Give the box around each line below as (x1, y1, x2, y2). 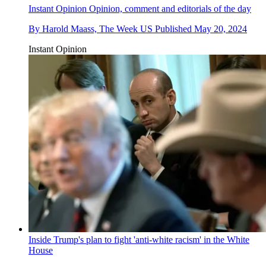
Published (155, 24, 194, 34)
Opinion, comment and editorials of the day (87, 4, 251, 14)
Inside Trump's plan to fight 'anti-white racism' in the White (28, 234, 249, 245)
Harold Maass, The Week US (42, 24, 153, 34)
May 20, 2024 (194, 24, 247, 34)
